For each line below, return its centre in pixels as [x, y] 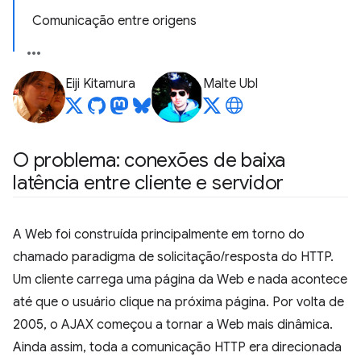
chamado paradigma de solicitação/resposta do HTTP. [173, 257]
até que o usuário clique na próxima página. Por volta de [178, 302]
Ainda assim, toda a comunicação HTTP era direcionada [177, 347]
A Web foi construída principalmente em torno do [159, 234]
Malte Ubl [230, 84]
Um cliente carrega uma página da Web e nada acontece [180, 280]
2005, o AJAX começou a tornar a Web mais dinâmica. [173, 325]
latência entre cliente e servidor [149, 183]
